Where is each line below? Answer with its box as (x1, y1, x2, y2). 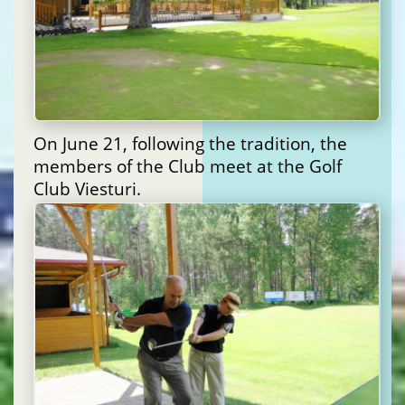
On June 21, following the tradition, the (33, 132, 347, 155)
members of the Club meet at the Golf (33, 155, 342, 178)
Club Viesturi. (33, 177, 141, 201)
